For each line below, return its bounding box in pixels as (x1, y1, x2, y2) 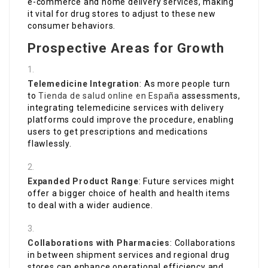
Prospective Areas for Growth (28, 41, 224, 56)
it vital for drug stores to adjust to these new (28, 9, 216, 19)
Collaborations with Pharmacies (28, 238, 170, 248)
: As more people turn (139, 79, 231, 89)
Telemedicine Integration (28, 79, 140, 89)
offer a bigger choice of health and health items (28, 188, 230, 199)
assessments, (179, 91, 240, 101)
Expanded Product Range (28, 176, 139, 187)
